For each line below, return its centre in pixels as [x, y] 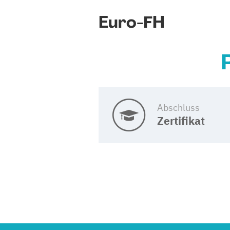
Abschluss [178, 107]
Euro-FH [132, 22]
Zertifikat [181, 120]
